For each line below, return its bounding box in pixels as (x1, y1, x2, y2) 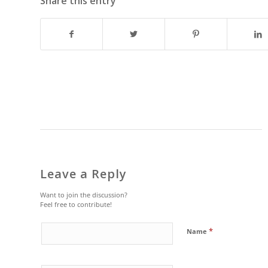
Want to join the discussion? (40, 190, 127, 200)
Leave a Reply (40, 166, 127, 182)
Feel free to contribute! (40, 200, 112, 209)
